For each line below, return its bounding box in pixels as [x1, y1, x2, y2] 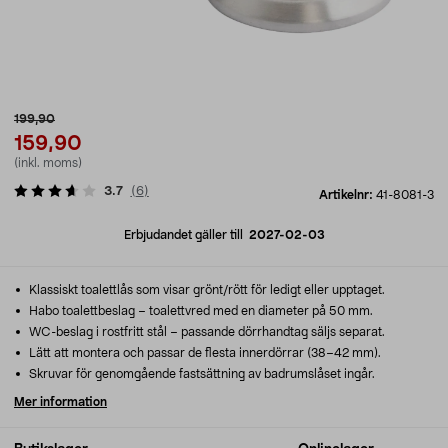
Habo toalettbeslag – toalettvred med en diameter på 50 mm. [26, 305, 373, 317]
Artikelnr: [319, 189, 376, 201]
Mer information [14, 396, 107, 408]
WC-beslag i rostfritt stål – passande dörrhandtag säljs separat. [26, 326, 385, 338]
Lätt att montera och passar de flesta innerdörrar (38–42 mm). [26, 347, 381, 359]
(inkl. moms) [14, 157, 82, 169]
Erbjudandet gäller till [123, 229, 249, 241]
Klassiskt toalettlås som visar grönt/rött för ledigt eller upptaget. [26, 284, 385, 296]
